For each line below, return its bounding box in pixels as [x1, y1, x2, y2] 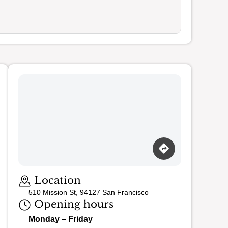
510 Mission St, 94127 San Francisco [28, 188, 149, 197]
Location [31, 174, 81, 186]
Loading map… [18, 165, 71, 175]
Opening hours [31, 198, 113, 211]
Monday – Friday [28, 215, 93, 224]
